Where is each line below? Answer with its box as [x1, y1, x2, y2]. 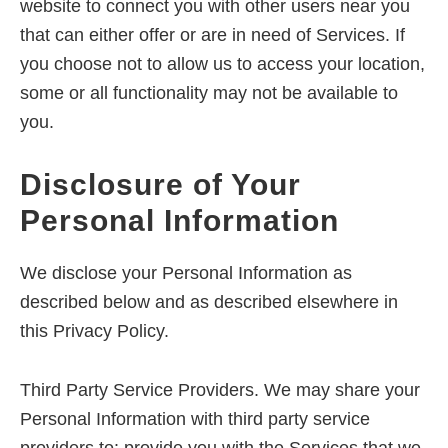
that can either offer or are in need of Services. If [20, 25, 405, 46]
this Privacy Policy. [20, 321, 169, 342]
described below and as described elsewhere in [20, 292, 398, 313]
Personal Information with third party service [20, 409, 370, 430]
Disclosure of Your [20, 168, 301, 202]
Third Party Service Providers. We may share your [20, 380, 420, 401]
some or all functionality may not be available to [20, 83, 398, 104]
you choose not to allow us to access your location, [20, 54, 425, 75]
